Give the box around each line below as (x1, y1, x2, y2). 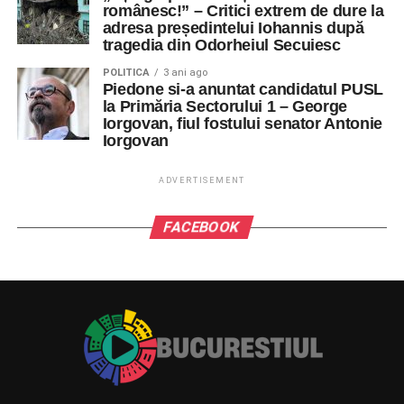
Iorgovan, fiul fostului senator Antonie (102, 115, 382, 133)
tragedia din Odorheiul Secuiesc (102, 36, 341, 54)
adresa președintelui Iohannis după (102, 19, 364, 37)
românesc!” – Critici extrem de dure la (102, 2, 384, 20)
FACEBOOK (162, 218, 243, 235)
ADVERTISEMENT (158, 176, 246, 185)
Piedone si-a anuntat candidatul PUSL (102, 80, 383, 98)
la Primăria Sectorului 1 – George (102, 97, 348, 115)
